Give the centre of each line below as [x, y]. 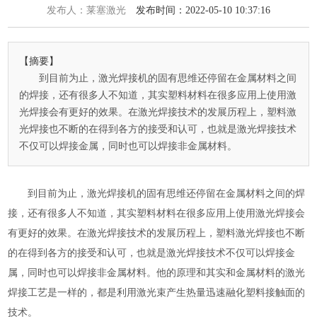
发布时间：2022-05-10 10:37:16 [203, 11]
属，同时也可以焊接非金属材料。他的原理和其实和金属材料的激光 [157, 273]
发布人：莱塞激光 [91, 11]
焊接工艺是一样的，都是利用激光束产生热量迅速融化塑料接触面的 [157, 293]
